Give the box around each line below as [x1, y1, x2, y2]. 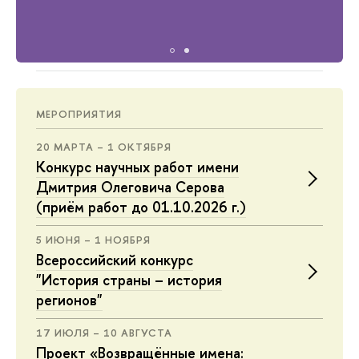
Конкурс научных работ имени [36, 156, 239, 177]
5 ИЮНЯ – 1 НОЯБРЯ [36, 232, 151, 247]
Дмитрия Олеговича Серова [36, 176, 224, 197]
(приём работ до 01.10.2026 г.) [36, 196, 246, 217]
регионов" [36, 289, 103, 310]
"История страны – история [36, 269, 222, 290]
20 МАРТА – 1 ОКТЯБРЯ [36, 139, 171, 154]
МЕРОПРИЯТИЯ [36, 106, 122, 121]
